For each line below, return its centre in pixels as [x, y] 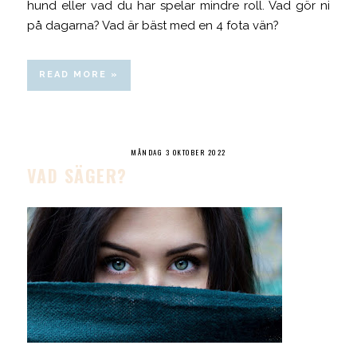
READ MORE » [78, 74]
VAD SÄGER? [77, 175]
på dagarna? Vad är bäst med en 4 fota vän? [154, 25]
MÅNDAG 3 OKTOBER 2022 [178, 152]
